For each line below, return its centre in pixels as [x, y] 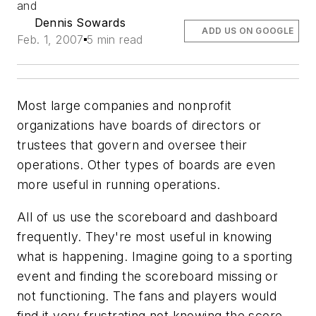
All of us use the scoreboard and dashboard [147, 217]
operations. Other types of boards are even [146, 165]
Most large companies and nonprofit [124, 105]
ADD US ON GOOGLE [248, 31]
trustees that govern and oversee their [132, 145]
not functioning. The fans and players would [147, 296]
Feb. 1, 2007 [50, 39]
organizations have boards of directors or [139, 125]
